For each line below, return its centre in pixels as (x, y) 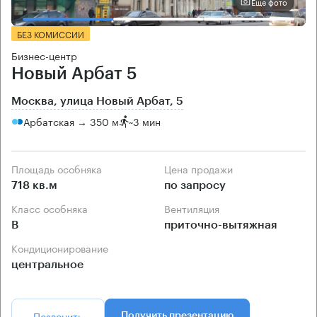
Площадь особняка (60, 168)
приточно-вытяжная (221, 225)
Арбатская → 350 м (71, 121)
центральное (47, 264)
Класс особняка (53, 208)
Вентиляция (195, 208)
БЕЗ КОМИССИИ (51, 33)
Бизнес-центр (44, 55)
